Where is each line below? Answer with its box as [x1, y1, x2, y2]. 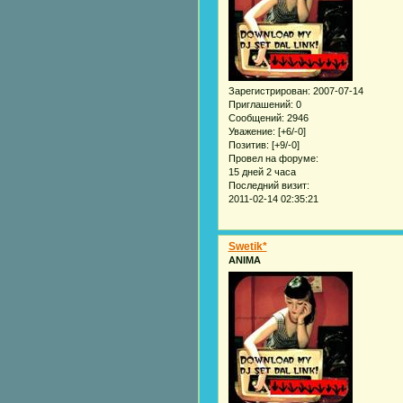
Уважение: [228, 126, 275, 138]
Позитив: [228, 139, 269, 151]
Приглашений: [228, 99, 293, 111]
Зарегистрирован [228, 85, 308, 97]
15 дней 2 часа [228, 166, 296, 178]
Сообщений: [228, 112, 284, 124]
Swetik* [228, 240, 267, 254]
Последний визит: [228, 180, 309, 192]
